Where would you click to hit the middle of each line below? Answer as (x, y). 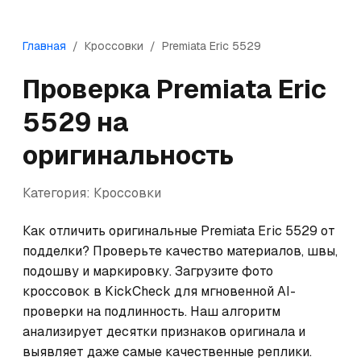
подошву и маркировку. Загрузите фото (148, 271)
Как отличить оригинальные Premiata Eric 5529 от (179, 231)
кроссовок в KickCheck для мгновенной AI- (159, 291)
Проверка (89, 89)
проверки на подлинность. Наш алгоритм (151, 311)
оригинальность (128, 155)
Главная (44, 46)
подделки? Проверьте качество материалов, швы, (180, 251)
